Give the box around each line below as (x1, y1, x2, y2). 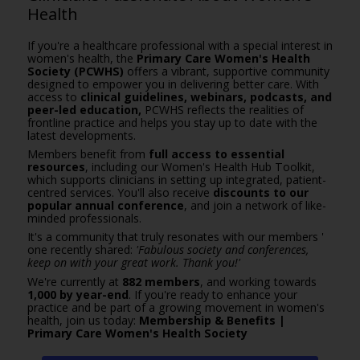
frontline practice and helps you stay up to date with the (27, 115, 317, 131)
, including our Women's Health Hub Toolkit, (84, 159, 315, 175)
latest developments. (27, 128, 136, 144)
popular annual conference (27, 198, 184, 214)
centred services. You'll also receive (27, 185, 213, 201)
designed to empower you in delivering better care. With (27, 76, 319, 92)
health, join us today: (27, 312, 139, 328)
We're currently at (27, 273, 122, 289)
